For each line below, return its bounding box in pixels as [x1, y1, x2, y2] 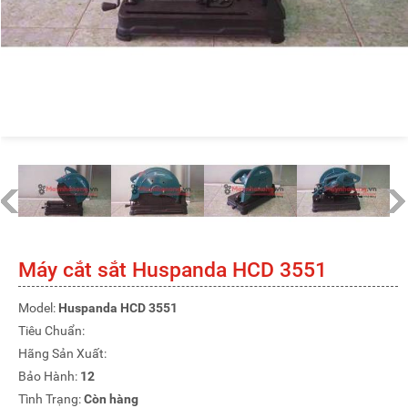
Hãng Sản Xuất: [18, 346, 107, 362]
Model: [18, 301, 58, 316]
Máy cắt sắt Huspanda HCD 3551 [18, 258, 327, 283]
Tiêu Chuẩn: [18, 323, 85, 339]
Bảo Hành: [18, 369, 80, 384]
